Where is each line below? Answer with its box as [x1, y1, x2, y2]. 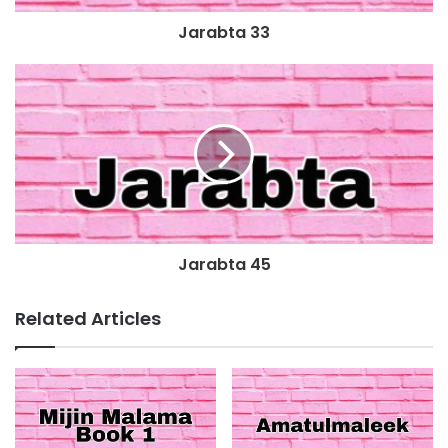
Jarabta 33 [178, 21, 270, 45]
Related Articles [15, 306, 161, 332]
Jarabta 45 [177, 253, 271, 277]
